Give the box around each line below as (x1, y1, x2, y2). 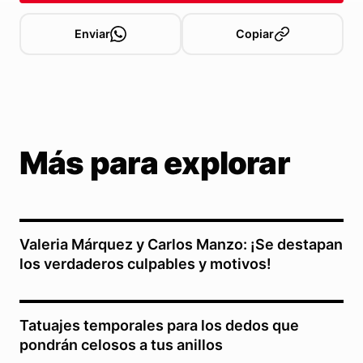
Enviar (75, 27, 110, 41)
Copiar (235, 27, 274, 41)
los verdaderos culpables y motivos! (19, 255, 271, 273)
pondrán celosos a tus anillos (19, 336, 223, 354)
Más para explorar (19, 144, 290, 182)
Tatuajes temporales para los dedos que (19, 317, 299, 335)
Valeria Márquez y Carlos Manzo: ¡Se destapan (19, 236, 343, 254)
